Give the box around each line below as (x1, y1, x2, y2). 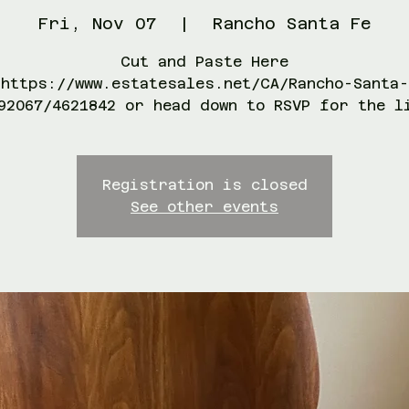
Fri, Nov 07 (37, 14, 157, 33)
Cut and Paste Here (121, 53, 288, 70)
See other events (131, 198, 278, 215)
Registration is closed (101, 176, 308, 194)
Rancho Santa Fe (211, 14, 372, 33)
